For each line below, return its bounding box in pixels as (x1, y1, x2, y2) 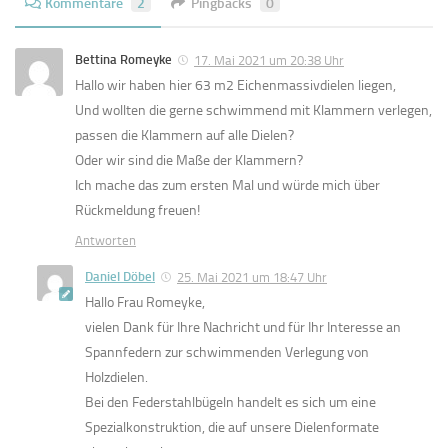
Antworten (75, 233, 136, 249)
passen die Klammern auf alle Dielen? (75, 127, 294, 145)
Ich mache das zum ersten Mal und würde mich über (75, 177, 380, 195)
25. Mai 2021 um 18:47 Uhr (177, 270, 327, 286)
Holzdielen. (85, 369, 148, 387)
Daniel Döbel (85, 269, 155, 285)
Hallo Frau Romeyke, (85, 294, 205, 312)
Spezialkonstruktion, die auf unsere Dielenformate (85, 419, 379, 437)
